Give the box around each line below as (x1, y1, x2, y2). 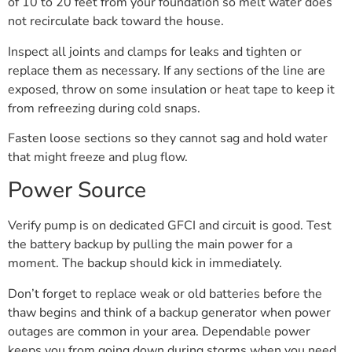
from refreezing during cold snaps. (8, 99, 200, 117)
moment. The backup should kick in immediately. (8, 255, 282, 273)
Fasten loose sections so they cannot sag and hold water (8, 129, 328, 147)
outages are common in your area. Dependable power (8, 322, 310, 340)
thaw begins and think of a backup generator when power (8, 303, 331, 321)
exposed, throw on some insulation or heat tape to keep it (8, 80, 335, 98)
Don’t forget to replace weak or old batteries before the (8, 284, 322, 302)
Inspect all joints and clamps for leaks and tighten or (8, 42, 302, 60)
